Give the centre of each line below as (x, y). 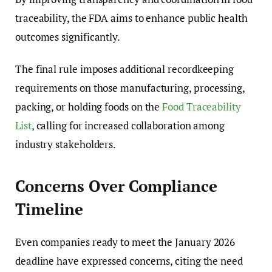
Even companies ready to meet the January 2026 (125, 242)
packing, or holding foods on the (89, 107)
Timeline (49, 209)
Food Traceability (202, 107)
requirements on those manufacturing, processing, (130, 88)
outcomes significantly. (68, 37)
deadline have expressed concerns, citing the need (129, 260)
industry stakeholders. (66, 144)
